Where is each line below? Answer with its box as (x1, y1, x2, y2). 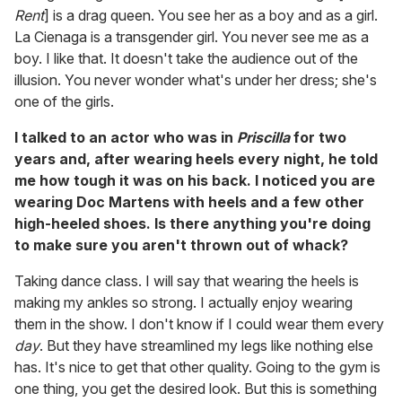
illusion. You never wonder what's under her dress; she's (14, 71, 377, 90)
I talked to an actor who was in (14, 128, 237, 147)
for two (293, 128, 346, 147)
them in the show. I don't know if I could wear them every (14, 315, 384, 334)
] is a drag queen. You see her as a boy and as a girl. (44, 6, 378, 25)
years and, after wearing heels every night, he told (14, 150, 378, 169)
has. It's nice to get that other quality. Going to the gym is (14, 358, 380, 377)
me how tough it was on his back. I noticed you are (14, 171, 375, 190)
